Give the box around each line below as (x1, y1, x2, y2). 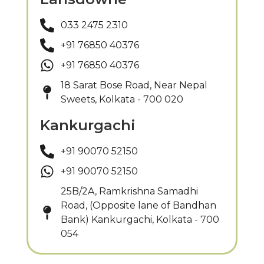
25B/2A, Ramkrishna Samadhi (61, 186, 198, 197)
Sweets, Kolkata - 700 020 (61, 94, 183, 105)
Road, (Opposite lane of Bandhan (61, 200, 216, 212)
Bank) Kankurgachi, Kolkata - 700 (61, 214, 219, 226)
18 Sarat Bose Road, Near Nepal (61, 80, 207, 91)
